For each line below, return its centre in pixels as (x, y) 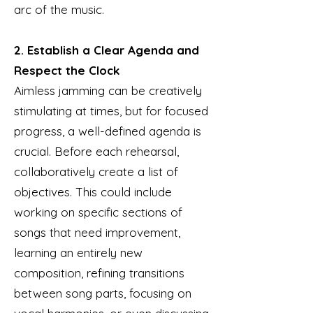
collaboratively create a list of (96, 172)
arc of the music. (59, 9)
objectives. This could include (93, 192)
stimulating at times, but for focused (111, 111)
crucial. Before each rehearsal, (96, 151)
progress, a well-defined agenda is (108, 131)
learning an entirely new (78, 253)
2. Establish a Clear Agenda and (107, 50)
